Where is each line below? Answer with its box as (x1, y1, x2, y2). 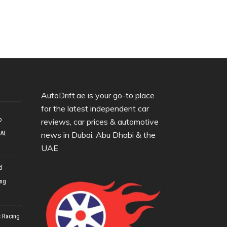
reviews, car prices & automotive (41, 117, 159, 127)
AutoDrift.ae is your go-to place (41, 90, 155, 101)
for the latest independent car (41, 103, 149, 114)
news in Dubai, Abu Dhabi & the (41, 130, 156, 140)
